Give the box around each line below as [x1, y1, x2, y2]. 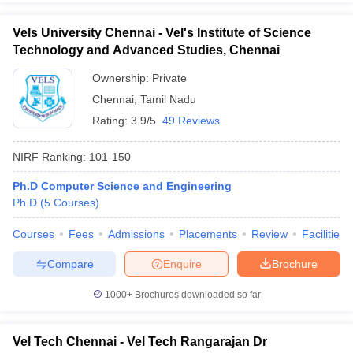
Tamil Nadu [140, 93, 196, 106]
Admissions [108, 228, 165, 240]
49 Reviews [162, 114, 220, 127]
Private [152, 72, 187, 84]
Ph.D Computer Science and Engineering [13, 180, 232, 192]
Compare [46, 257, 94, 270]
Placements [179, 228, 237, 240]
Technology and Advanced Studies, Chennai [13, 43, 280, 57]
